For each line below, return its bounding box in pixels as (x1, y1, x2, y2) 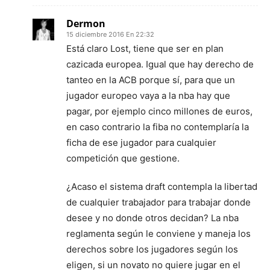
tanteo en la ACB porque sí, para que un (66, 74, 235, 86)
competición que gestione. (66, 152, 180, 164)
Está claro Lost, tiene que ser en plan (66, 42, 224, 54)
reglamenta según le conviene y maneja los (66, 227, 251, 239)
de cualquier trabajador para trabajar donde (66, 196, 251, 208)
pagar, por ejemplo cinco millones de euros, (66, 105, 253, 117)
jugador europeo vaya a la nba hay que (66, 89, 230, 101)
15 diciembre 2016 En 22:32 (66, 30, 154, 39)
